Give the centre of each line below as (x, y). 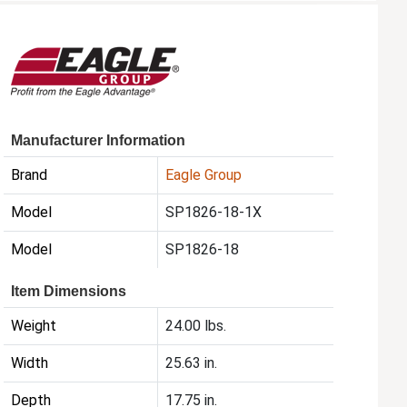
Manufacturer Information (99, 141)
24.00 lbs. (196, 326)
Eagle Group (204, 175)
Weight (34, 326)
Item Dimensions (69, 292)
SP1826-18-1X (214, 213)
